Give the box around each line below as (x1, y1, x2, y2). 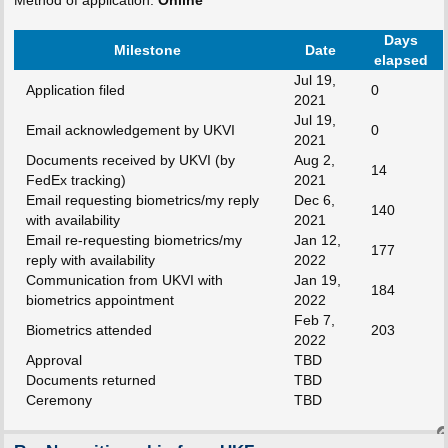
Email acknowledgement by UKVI (25, 121, 235, 138)
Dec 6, (293, 191, 335, 208)
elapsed (373, 51, 428, 68)
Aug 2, (293, 151, 335, 168)
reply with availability (25, 251, 155, 268)
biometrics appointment (25, 291, 174, 308)
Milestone (114, 41, 182, 58)
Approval (25, 351, 82, 368)
